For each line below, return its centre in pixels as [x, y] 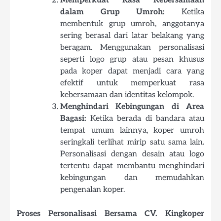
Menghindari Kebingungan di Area [132, 107]
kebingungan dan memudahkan [132, 178]
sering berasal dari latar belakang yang [132, 36]
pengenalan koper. [92, 190]
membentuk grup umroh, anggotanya [132, 24]
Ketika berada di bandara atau [145, 119]
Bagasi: [73, 119]
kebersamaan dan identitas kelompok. [127, 95]
